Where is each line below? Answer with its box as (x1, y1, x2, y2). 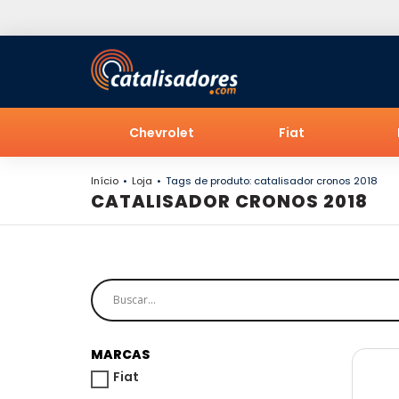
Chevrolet (128, 124, 194, 142)
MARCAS (91, 345, 150, 363)
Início (91, 173, 118, 188)
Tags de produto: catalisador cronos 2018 (166, 173, 378, 188)
